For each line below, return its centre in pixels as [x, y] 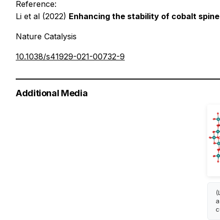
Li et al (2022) [42, 16]
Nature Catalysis [46, 37]
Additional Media [52, 93]
